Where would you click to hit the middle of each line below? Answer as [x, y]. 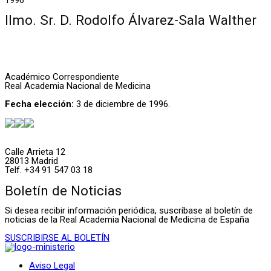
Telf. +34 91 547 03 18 [49, 170]
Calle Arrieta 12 [35, 152]
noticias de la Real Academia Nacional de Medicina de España [127, 220]
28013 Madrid [31, 161]
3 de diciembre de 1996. [122, 104]
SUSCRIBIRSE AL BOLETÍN [57, 238]
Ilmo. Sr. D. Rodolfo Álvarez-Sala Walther [131, 20]
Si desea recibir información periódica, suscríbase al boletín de [129, 211]
